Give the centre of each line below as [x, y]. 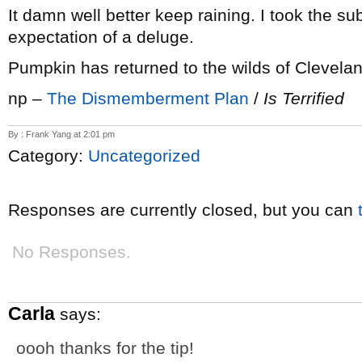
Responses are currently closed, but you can [183, 210]
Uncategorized [144, 156]
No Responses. [72, 252]
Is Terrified [304, 98]
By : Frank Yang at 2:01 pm [61, 134]
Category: [48, 156]
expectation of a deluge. [101, 37]
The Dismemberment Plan [148, 98]
